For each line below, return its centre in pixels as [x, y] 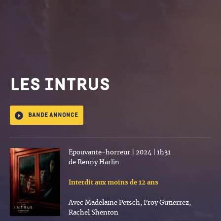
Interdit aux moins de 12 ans [113, 183]
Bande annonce [53, 115]
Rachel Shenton [93, 213]
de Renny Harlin [94, 163]
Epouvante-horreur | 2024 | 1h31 [120, 153]
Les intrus [60, 85]
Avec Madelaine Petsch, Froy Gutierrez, [130, 203]
